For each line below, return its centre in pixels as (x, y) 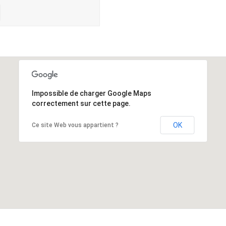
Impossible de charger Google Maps (91, 93)
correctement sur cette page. (81, 103)
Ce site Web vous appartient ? (75, 125)
